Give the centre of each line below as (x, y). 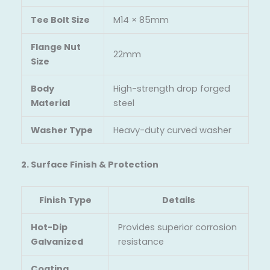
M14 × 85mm (141, 20)
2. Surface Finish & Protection (90, 165)
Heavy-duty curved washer (172, 130)
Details (179, 200)
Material (50, 103)
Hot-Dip (49, 227)
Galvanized (57, 241)
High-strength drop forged (171, 89)
